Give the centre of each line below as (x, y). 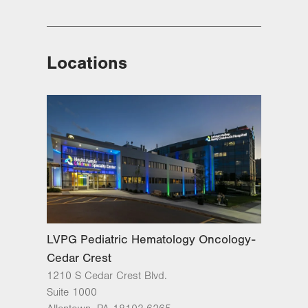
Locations (87, 63)
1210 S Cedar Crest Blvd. (107, 275)
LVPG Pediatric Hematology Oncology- (151, 239)
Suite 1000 (72, 292)
